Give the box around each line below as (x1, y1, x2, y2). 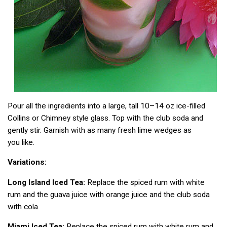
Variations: (8, 158, 47, 167)
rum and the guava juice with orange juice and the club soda (8, 190, 210, 199)
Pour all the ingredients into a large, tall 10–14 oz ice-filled (8, 101, 205, 111)
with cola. (8, 202, 40, 211)
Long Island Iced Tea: (8, 177, 85, 187)
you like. (8, 138, 34, 147)
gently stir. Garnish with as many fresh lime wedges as (8, 126, 192, 135)
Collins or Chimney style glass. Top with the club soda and (8, 113, 203, 123)
